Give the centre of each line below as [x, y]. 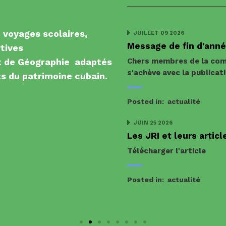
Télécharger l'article [166, 151]
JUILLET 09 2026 [158, 33]
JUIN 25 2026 [152, 123]
